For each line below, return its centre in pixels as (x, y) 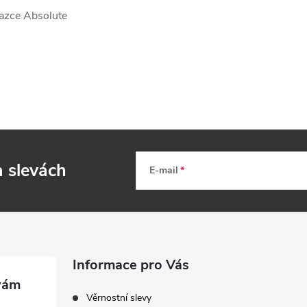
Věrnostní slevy (119, 298)
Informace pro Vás (131, 265)
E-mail (164, 170)
